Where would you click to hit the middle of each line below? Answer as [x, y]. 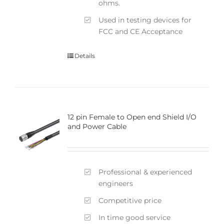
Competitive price [130, 200]
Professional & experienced [145, 172]
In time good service [135, 217]
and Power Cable [97, 126]
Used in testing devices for [145, 20]
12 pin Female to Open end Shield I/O [132, 117]
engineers [116, 183]
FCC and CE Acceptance [141, 31]
